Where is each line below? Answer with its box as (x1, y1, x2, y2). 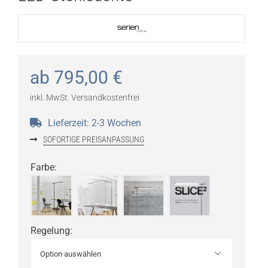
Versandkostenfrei (71, 93, 139, 103)
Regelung (30, 225, 70, 237)
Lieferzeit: (47, 117, 92, 129)
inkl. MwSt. (29, 93, 69, 103)
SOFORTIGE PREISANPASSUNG (42, 134, 144, 144)
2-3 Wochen (91, 117, 141, 129)
